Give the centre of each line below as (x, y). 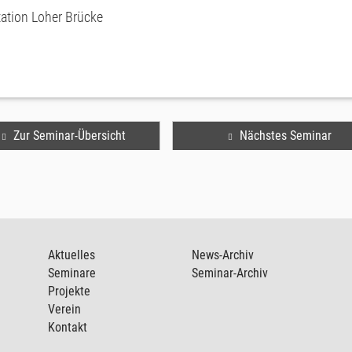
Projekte (69, 291)
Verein (64, 309)
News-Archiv (222, 255)
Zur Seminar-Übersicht (69, 136)
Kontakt (67, 327)
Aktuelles (71, 255)
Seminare (71, 273)
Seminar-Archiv (229, 273)
